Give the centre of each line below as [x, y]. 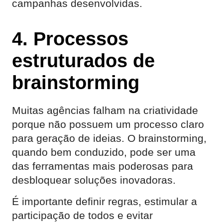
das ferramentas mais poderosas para [103, 166]
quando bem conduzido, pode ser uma [104, 152]
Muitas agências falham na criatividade [105, 110]
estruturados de [83, 60]
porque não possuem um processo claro [108, 124]
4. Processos [70, 39]
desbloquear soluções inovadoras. [94, 180]
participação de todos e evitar [82, 215]
